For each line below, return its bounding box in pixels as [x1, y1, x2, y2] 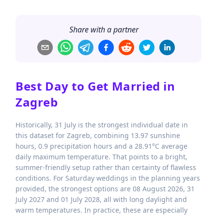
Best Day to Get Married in [15, 78, 175, 94]
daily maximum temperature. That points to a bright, [15, 152, 187, 161]
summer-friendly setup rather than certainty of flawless [15, 163, 196, 172]
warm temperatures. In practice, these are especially [15, 205, 187, 215]
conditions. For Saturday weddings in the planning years [15, 173, 200, 183]
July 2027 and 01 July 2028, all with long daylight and [15, 195, 187, 204]
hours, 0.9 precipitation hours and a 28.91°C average [15, 141, 187, 151]
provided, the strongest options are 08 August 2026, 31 [15, 184, 195, 193]
